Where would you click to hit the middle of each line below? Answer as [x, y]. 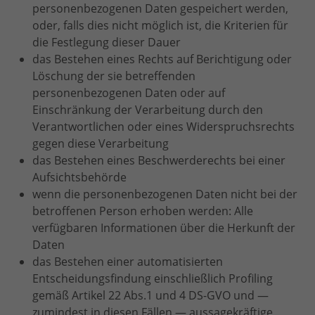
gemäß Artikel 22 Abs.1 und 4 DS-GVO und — [150, 295]
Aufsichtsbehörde [79, 177]
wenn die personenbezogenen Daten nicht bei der [165, 194]
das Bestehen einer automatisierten [128, 262]
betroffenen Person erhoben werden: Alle [143, 211]
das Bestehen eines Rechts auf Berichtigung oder [162, 59]
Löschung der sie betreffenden [114, 76]
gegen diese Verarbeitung [101, 143]
